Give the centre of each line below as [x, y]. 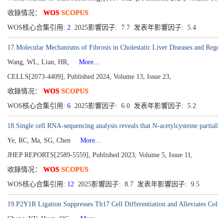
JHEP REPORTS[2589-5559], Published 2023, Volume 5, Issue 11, [100, 155]
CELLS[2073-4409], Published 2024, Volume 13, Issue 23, [89, 77]
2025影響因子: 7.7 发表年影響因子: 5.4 [135, 27]
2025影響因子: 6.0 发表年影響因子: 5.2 [135, 106]
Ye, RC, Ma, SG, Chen [40, 140]
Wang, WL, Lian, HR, [39, 62]
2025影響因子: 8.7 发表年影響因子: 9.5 [139, 184]
